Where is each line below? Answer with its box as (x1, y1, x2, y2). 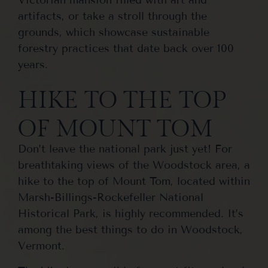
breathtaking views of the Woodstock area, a (18, 159, 250, 172)
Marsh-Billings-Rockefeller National (18, 191, 203, 205)
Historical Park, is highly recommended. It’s (18, 207, 243, 221)
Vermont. (18, 239, 65, 253)
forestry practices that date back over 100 (18, 41, 234, 55)
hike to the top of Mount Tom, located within (18, 175, 250, 188)
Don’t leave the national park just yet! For (18, 142, 232, 156)
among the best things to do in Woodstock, (18, 223, 243, 237)
